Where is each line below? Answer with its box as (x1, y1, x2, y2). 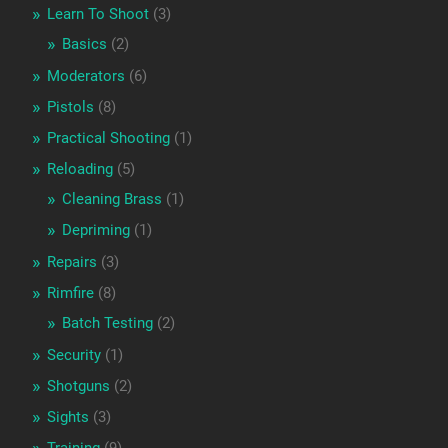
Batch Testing (61, 314, 153, 333)
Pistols (46, 98, 94, 117)
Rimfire (46, 284, 94, 303)
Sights (46, 408, 89, 427)
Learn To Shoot (46, 5, 149, 24)
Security (46, 346, 101, 365)
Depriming (61, 221, 130, 240)
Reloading (46, 160, 113, 179)
